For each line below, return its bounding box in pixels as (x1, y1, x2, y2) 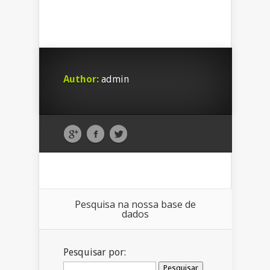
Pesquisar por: (63, 246, 126, 259)
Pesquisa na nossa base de (75, 198, 196, 212)
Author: (63, 74, 99, 86)
